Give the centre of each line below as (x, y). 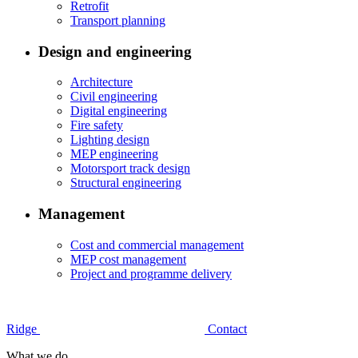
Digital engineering (119, 111)
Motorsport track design (130, 169)
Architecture (101, 82)
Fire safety (97, 125)
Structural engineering (126, 183)
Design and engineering (115, 51)
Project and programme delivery (151, 273)
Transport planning (118, 21)
